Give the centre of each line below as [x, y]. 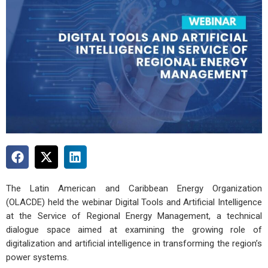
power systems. [37, 258]
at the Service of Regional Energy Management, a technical [134, 216]
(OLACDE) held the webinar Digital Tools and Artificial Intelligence [134, 202]
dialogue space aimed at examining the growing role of [134, 230]
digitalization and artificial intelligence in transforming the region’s [134, 244]
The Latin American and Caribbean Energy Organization [134, 189]
